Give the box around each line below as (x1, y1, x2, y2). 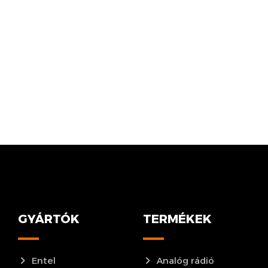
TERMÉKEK (143, 211, 212, 226)
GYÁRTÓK (17, 211, 80, 226)
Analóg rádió (157, 254, 215, 266)
